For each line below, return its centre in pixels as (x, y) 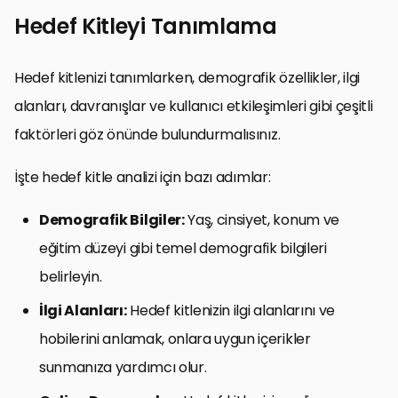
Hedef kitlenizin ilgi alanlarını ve (231, 310)
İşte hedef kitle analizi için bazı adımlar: (143, 177)
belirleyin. (71, 276)
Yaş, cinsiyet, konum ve (262, 219)
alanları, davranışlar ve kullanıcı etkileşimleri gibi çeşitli (194, 106)
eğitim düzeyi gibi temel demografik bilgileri (183, 248)
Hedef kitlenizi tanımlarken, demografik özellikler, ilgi (187, 77)
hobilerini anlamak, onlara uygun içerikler (175, 338)
